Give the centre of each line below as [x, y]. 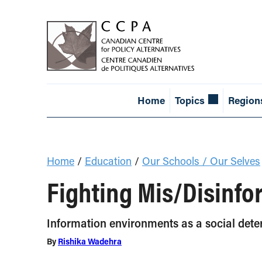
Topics [189, 101]
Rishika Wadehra [90, 242]
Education [108, 161]
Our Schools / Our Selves [201, 161]
